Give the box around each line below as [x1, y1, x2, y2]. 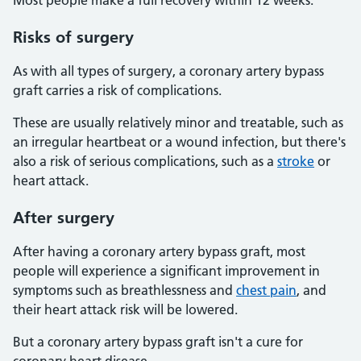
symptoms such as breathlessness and [13, 282, 236, 298]
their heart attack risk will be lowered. [13, 301, 238, 317]
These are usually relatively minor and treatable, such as [13, 114, 343, 131]
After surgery [13, 208, 114, 227]
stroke [277, 153, 314, 169]
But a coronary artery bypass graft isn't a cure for [13, 334, 303, 350]
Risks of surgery [13, 27, 134, 47]
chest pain [236, 282, 297, 298]
